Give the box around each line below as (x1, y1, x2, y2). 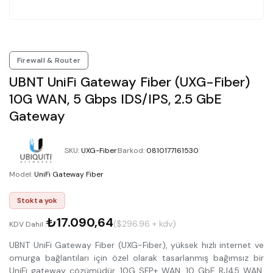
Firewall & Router (17, 55, 81, 66)
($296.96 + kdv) (113, 218, 176, 230)
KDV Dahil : (9, 219, 46, 230)
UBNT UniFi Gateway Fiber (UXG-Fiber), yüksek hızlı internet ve (9, 239, 264, 251)
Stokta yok (17, 196, 58, 206)
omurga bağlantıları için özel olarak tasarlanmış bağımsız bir (9, 252, 264, 264)
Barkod (118, 146, 143, 156)
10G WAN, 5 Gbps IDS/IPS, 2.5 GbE (9, 90, 222, 108)
